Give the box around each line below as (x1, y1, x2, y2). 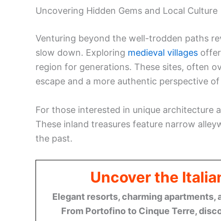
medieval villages (128, 47, 198, 58)
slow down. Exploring (36, 47, 128, 58)
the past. (36, 133, 73, 144)
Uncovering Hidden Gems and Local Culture (36, 5, 218, 16)
